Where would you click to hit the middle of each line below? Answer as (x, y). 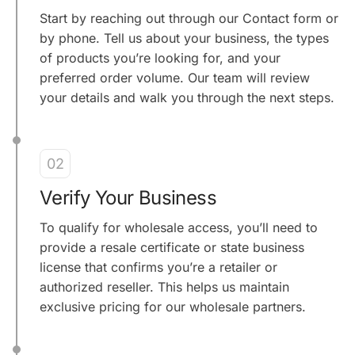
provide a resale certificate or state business (172, 247)
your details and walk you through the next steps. (187, 97)
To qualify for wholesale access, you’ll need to (179, 227)
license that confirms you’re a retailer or (158, 267)
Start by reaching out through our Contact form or (189, 18)
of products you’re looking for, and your (160, 57)
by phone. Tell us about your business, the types (184, 38)
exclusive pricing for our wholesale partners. (173, 306)
